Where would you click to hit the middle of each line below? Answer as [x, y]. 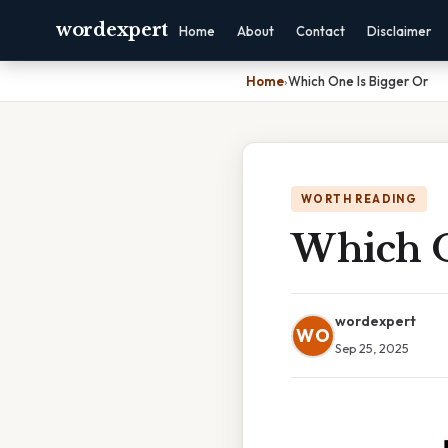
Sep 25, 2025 [372, 348]
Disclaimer [399, 31]
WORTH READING [359, 199]
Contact [320, 31]
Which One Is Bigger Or [358, 81]
